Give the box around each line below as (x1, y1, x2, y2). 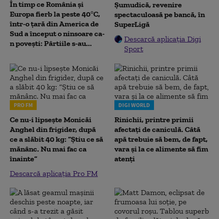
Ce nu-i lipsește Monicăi (10, 115, 91, 124)
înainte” (10, 154, 37, 163)
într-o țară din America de (10, 19, 99, 28)
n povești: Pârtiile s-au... (10, 39, 92, 48)
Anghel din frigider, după (10, 125, 96, 134)
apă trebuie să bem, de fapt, (114, 134, 208, 144)
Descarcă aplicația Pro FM (10, 169, 98, 178)
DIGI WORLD (118, 101, 150, 109)
